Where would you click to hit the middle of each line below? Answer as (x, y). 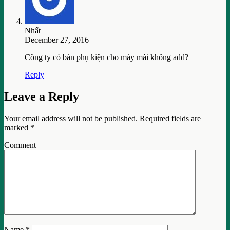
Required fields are (169, 119)
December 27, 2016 (57, 40)
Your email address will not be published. (71, 119)
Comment (20, 145)
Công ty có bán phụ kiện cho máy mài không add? (107, 57)
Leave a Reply (42, 97)
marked (17, 128)
